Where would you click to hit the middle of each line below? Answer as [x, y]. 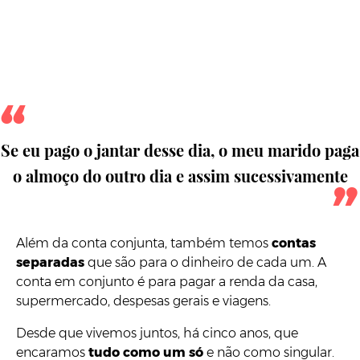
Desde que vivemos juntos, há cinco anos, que [157, 333]
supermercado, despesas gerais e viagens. [143, 301]
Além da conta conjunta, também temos [144, 243]
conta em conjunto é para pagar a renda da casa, [167, 282]
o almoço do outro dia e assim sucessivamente [180, 176]
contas [294, 243]
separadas [50, 263]
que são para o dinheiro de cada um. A [205, 263]
